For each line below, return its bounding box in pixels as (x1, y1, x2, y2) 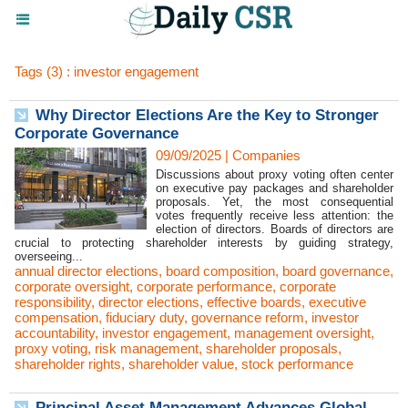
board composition (166, 263, 275, 279)
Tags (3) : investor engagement (15, 64, 199, 79)
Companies (232, 148, 301, 163)
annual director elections (15, 263, 158, 279)
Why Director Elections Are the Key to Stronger (36, 107, 379, 124)
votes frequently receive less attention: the (156, 209, 393, 222)
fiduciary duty (106, 310, 184, 325)
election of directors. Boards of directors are (156, 222, 393, 236)
